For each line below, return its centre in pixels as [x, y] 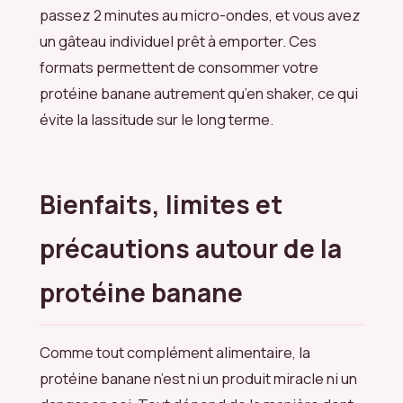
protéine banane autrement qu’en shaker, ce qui [199, 94]
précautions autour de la [191, 249]
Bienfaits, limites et [161, 205]
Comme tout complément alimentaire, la [175, 353]
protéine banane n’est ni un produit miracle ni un [198, 379]
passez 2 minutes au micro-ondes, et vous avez [200, 15]
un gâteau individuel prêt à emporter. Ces [178, 41]
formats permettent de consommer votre [179, 67]
